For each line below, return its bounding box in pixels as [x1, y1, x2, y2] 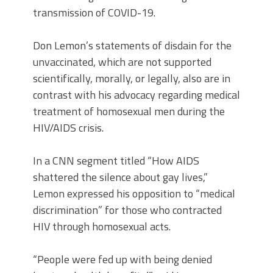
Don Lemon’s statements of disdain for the [33, 37, 232, 54]
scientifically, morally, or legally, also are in [33, 70, 230, 87]
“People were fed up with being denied [33, 251, 212, 268]
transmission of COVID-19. [33, 4, 158, 21]
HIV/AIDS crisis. [33, 119, 104, 136]
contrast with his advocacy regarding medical [33, 87, 240, 103]
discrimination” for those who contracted [33, 202, 222, 218]
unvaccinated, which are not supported [33, 54, 211, 70]
